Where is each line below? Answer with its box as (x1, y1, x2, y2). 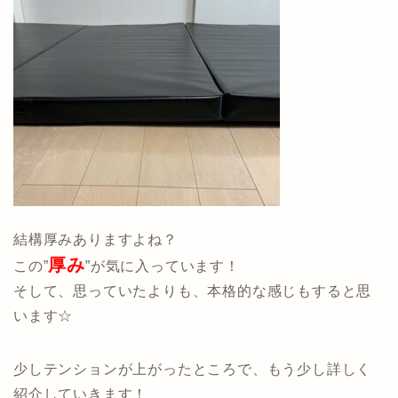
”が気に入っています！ (85, 259, 240, 275)
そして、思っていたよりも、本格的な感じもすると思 (13, 283, 372, 299)
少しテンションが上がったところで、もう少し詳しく (13, 362, 372, 378)
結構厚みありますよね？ (13, 232, 178, 248)
